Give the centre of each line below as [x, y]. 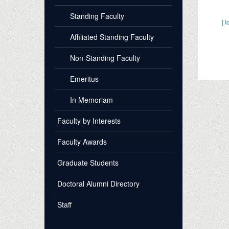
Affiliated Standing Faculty [112, 37]
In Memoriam [91, 100]
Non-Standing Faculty [105, 58]
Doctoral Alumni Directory [98, 184]
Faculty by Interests [89, 121]
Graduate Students [88, 163]
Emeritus [84, 79]
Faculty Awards [82, 142]
